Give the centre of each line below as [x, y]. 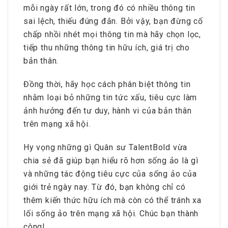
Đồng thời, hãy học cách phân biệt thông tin [107, 84]
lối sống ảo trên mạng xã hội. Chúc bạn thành [111, 213]
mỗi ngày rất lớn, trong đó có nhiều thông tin [109, 8]
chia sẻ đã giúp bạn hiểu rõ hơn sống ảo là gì [111, 160]
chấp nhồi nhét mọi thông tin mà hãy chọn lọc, [112, 34]
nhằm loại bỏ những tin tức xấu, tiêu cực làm [110, 97]
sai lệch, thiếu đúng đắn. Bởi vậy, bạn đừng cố [113, 21]
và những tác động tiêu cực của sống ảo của [110, 174]
